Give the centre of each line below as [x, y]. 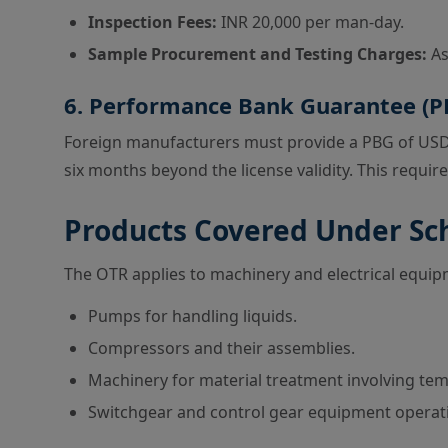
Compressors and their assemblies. [221, 348]
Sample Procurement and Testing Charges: [257, 54]
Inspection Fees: [152, 22]
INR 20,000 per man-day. [310, 22]
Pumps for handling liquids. [192, 316]
